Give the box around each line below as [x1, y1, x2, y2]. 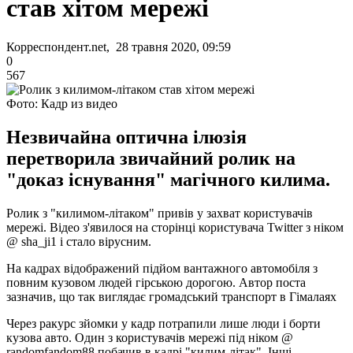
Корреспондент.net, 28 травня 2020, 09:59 [6, 39, 231, 54]
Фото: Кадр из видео [6, 96, 117, 110]
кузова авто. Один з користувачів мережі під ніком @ [6, 330, 293, 344]
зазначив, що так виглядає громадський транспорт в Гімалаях [6, 289, 336, 303]
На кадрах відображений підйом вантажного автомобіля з [6, 261, 318, 275]
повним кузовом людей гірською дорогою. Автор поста [6, 275, 306, 289]
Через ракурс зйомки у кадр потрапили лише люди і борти [6, 316, 321, 330]
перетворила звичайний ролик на [6, 147, 295, 169]
